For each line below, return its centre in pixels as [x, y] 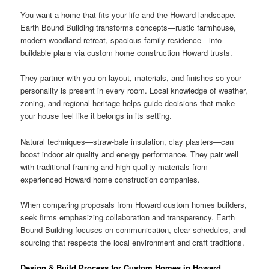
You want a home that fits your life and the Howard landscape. [128, 15]
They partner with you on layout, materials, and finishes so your [131, 78]
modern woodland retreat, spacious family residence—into [121, 40]
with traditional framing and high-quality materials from [114, 166]
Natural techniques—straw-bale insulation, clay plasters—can [127, 141]
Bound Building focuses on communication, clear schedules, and [133, 229]
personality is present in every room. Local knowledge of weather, [134, 91]
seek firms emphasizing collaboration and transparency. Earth [128, 217]
